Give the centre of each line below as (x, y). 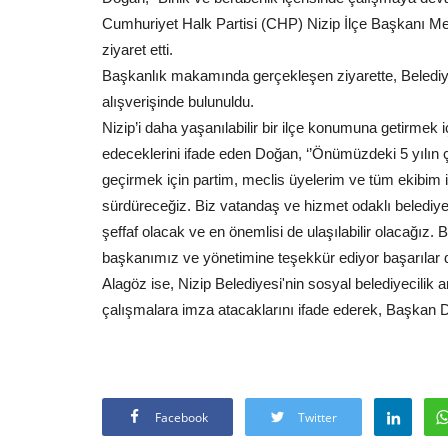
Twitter (317, 417)
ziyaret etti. (137, 49)
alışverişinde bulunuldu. (178, 101)
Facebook (181, 417)
